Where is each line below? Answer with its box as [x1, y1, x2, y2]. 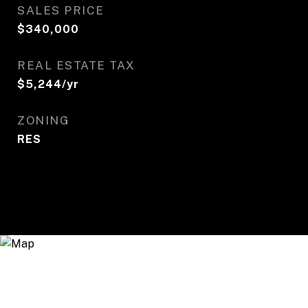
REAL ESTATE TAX [17, 58, 135, 72]
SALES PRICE [17, 3, 104, 17]
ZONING [17, 113, 69, 127]
